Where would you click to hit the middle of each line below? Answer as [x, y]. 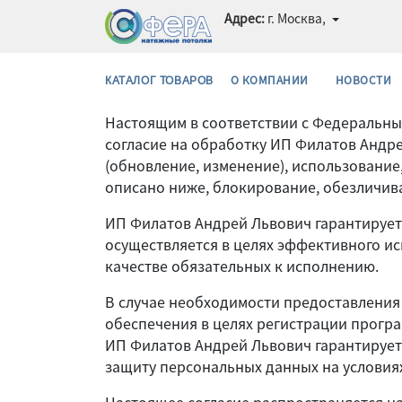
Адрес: [245, 18]
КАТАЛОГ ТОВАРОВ [159, 80]
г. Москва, [296, 18]
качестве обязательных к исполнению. [244, 266]
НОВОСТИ [363, 79]
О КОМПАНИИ [270, 79]
